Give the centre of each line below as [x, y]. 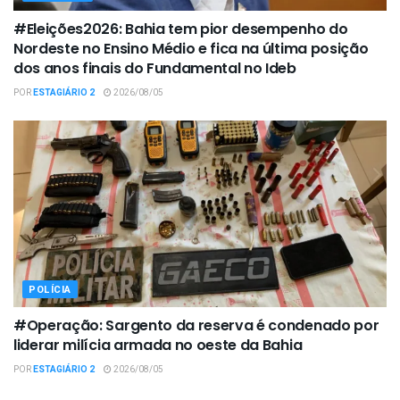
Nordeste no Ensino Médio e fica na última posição [191, 49]
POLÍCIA [50, 290]
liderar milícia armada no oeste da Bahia [158, 346]
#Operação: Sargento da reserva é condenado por [196, 326]
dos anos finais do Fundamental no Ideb [155, 69]
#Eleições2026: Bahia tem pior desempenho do [181, 29]
